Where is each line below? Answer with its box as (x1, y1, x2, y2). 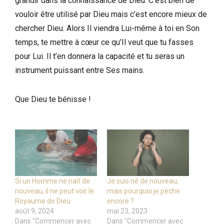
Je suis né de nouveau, (107, 177, 178, 185)
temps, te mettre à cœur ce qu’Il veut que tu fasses (15, 37, 193, 47)
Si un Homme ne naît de (15, 177, 90, 185)
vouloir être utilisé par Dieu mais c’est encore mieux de (15, 9, 207, 19)
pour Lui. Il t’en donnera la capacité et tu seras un (15, 51, 184, 61)
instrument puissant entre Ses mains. (15, 65, 144, 75)
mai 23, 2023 (107, 207, 147, 215)
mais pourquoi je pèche (107, 187, 180, 195)
